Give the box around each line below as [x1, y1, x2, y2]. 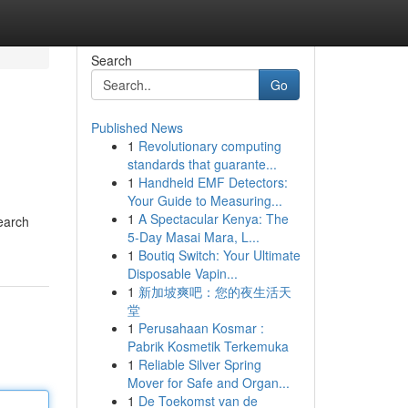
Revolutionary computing [138, 137, 281, 155]
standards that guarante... [127, 155, 277, 173]
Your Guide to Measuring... [127, 191, 282, 209]
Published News [90, 118, 183, 137]
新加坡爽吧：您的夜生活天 [138, 282, 291, 301]
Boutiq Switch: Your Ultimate [138, 246, 301, 264]
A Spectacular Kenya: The [138, 209, 289, 228]
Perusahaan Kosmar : [138, 319, 264, 337]
